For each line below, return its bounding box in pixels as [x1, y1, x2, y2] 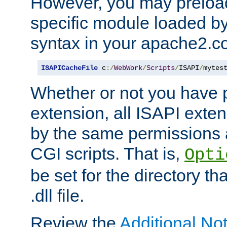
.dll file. [30, 185, 84, 205]
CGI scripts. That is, [30, 143, 184, 163]
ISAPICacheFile [41, 63, 98, 72]
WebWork [114, 63, 142, 72]
